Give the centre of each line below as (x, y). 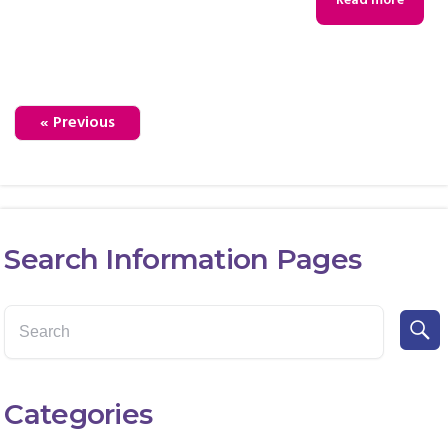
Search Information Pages (183, 258)
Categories (78, 413)
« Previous (78, 123)
